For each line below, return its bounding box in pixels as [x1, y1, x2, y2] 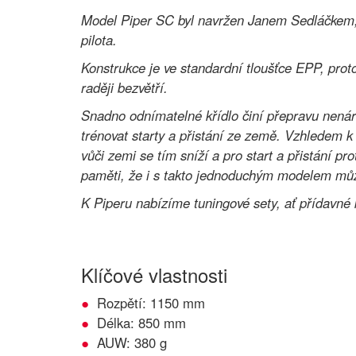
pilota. [81, 30, 117, 49]
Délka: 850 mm [97, 313, 186, 332]
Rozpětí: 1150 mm [97, 293, 205, 312]
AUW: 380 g [97, 333, 167, 352]
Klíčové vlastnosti [81, 261, 227, 288]
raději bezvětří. [81, 78, 168, 97]
